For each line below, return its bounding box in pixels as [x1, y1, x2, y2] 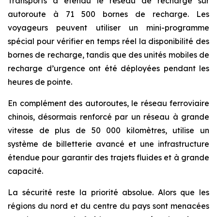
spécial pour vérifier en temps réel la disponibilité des [8, 36, 209, 46]
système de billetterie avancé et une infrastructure [8, 139, 209, 149]
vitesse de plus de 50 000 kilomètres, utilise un [8, 125, 209, 135]
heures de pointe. [8, 77, 72, 87]
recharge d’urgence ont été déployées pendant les [8, 63, 209, 73]
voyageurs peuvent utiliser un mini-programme [8, 23, 209, 32]
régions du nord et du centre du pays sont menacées [8, 201, 209, 211]
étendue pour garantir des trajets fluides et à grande [8, 153, 209, 162]
